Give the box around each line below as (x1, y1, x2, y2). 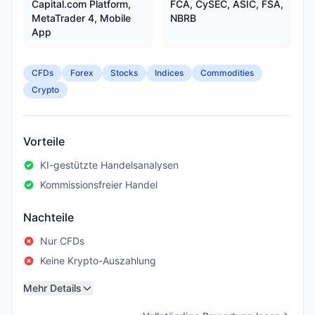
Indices (155, 67, 184, 78)
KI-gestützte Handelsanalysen (40, 159, 179, 171)
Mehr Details (23, 282, 82, 294)
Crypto (32, 84, 59, 95)
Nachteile (23, 210, 74, 224)
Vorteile (23, 134, 65, 148)
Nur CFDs (40, 235, 84, 247)
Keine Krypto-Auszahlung (40, 255, 156, 266)
